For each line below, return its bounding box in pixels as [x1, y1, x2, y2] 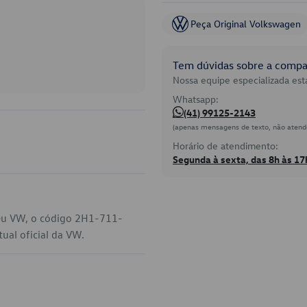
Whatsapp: [173, 93, 219, 106]
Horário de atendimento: [173, 139, 278, 152]
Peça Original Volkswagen [191, 17, 301, 30]
